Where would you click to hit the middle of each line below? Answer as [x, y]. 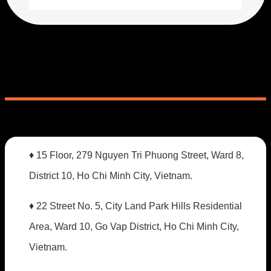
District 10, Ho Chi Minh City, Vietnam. [111, 175]
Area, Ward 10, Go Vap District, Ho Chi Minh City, [134, 226]
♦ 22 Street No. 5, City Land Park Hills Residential [135, 206]
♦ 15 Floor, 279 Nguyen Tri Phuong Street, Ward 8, [136, 155]
